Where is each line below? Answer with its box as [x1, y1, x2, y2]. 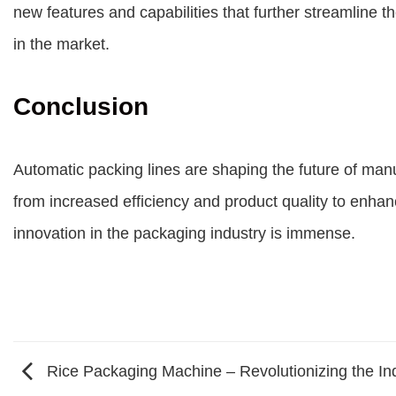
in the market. [13, 35, 110, 53]
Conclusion [13, 93, 148, 120]
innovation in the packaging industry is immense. [13, 225, 355, 242]
